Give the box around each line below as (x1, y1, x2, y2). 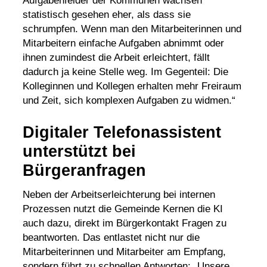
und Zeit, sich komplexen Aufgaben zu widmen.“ (22, 95, 235, 107)
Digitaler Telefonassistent (22, 123, 221, 142)
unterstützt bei (22, 142, 136, 161)
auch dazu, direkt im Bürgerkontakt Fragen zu (22, 217, 226, 229)
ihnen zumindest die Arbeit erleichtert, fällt (22, 52, 210, 64)
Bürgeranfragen (22, 162, 146, 180)
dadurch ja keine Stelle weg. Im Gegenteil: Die (22, 66, 228, 78)
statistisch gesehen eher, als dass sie (22, 9, 191, 21)
